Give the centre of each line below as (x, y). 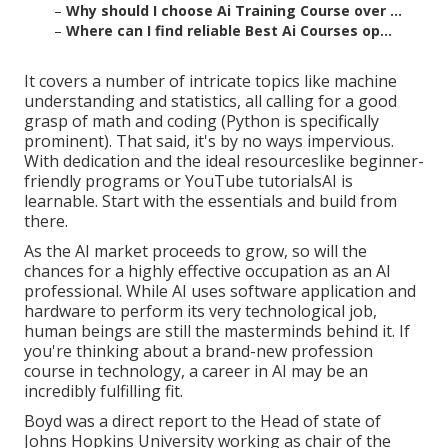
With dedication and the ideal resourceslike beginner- (224, 161)
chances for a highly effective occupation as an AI (207, 271)
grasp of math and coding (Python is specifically (201, 121)
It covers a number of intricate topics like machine (210, 81)
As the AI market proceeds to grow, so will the (195, 251)
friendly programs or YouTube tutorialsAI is (188, 181)
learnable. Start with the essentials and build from (210, 201)
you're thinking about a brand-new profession (198, 351)
